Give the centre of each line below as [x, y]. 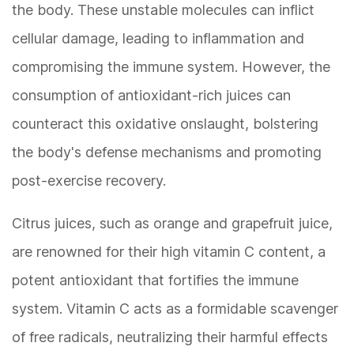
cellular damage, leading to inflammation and [158, 39]
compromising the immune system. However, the [171, 67]
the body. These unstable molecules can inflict [163, 10]
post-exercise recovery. [89, 181]
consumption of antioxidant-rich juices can [151, 96]
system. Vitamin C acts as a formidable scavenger [175, 309]
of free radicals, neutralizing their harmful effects [170, 337]
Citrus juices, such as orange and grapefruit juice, [172, 224]
